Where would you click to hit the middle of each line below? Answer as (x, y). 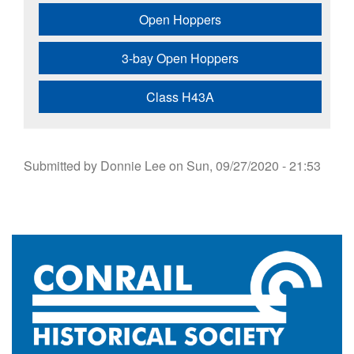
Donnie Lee (133, 166)
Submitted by (62, 166)
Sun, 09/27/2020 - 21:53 (254, 166)
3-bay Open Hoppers (180, 58)
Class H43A (180, 97)
